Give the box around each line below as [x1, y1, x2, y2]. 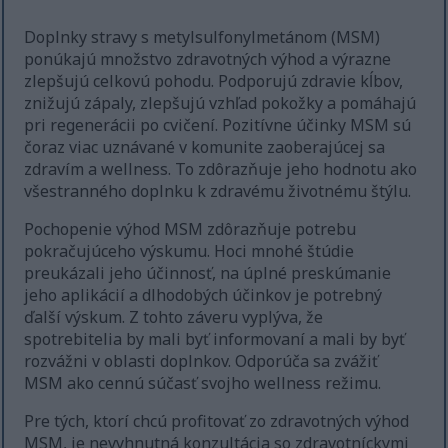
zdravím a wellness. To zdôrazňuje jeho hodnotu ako [24, 158, 418, 181]
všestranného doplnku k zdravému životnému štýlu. [24, 180, 412, 203]
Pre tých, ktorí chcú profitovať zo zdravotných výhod [24, 410, 410, 433]
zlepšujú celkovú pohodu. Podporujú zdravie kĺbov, [24, 70, 404, 93]
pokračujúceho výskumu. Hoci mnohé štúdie [24, 240, 355, 263]
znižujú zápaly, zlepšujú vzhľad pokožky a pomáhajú [24, 92, 417, 115]
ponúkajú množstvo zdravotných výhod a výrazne [24, 48, 392, 71]
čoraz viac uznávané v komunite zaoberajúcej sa [24, 136, 386, 159]
